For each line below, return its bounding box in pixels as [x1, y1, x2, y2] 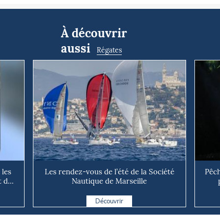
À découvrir [61, 25, 127, 41]
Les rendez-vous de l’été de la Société [44, 167, 174, 177]
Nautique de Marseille [72, 176, 147, 186]
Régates [97, 45, 122, 55]
